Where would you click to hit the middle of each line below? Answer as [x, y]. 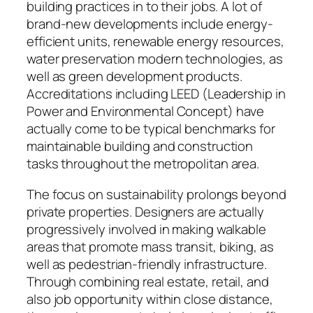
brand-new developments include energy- [150, 24]
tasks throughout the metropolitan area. [143, 164]
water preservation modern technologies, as [155, 59]
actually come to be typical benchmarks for [151, 129]
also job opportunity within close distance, [150, 299]
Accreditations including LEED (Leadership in [156, 94]
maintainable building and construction [140, 146]
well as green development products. [134, 77]
